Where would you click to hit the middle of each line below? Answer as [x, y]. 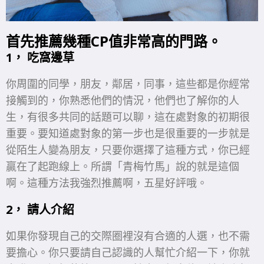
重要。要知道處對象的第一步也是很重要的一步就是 [128, 134]
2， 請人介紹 [40, 210]
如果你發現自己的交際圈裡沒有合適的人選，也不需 [128, 236]
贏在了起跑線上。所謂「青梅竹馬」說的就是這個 [123, 167]
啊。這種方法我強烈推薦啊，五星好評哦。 [107, 183]
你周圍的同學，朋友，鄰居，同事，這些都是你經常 [128, 84]
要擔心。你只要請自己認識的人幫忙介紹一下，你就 [128, 253]
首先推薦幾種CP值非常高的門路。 [114, 41]
